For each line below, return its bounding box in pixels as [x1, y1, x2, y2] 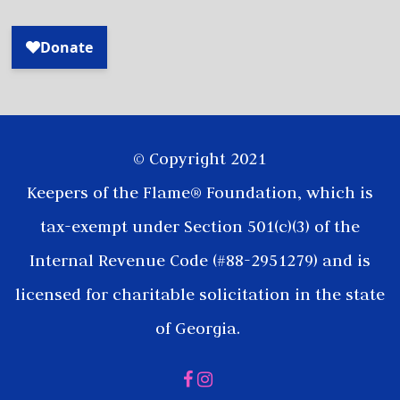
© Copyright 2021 [133, 147, 267, 169]
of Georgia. [154, 317, 245, 338]
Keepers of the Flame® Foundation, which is [26, 181, 373, 203]
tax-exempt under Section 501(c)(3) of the [39, 215, 360, 237]
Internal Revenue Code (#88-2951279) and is [29, 249, 371, 271]
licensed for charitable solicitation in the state [14, 283, 385, 304]
